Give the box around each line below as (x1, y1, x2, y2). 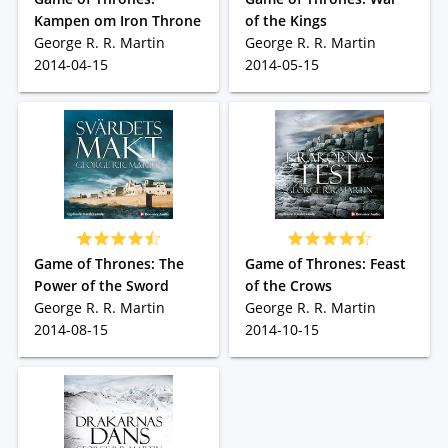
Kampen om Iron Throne (33, 11, 201, 30)
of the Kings (245, 11, 327, 30)
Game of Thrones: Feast (245, 254, 406, 273)
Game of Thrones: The (33, 254, 184, 273)
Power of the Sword (33, 276, 169, 295)
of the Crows (245, 276, 332, 295)
